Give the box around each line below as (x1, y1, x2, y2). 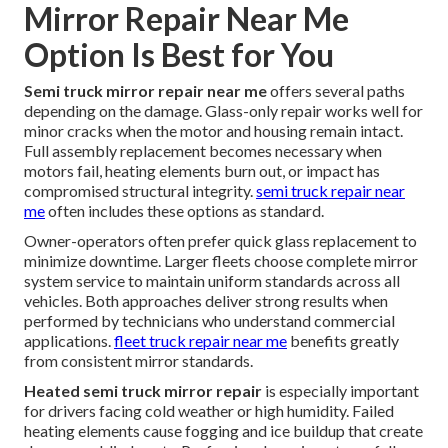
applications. (24, 330, 114, 350)
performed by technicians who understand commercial (24, 310, 395, 330)
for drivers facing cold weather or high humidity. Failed (24, 400, 394, 420)
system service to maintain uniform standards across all (24, 270, 400, 290)
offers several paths (267, 80, 405, 100)
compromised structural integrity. (24, 180, 256, 200)
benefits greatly (287, 330, 399, 350)
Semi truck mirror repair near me (24, 80, 267, 100)
